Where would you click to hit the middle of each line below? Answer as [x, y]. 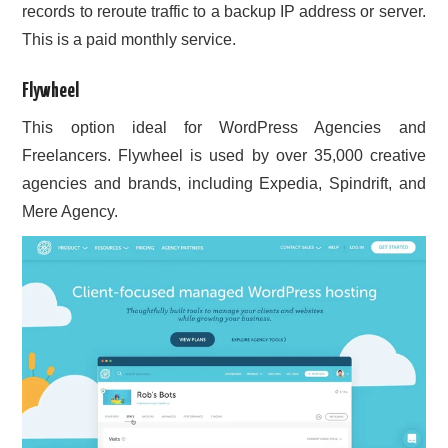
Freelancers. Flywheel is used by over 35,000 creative [224, 156]
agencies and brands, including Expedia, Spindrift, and [224, 184]
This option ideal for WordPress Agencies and [224, 128]
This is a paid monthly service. [129, 39]
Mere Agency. [70, 212]
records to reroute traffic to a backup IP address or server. [224, 11]
